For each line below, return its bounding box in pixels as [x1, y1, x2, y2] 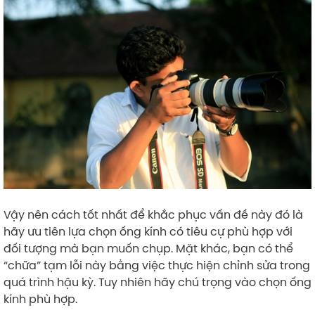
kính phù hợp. [4, 290, 77, 307]
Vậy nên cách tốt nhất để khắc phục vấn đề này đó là [4, 206, 303, 222]
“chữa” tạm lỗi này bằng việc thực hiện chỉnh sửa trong [4, 257, 310, 273]
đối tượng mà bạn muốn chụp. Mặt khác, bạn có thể [4, 240, 293, 256]
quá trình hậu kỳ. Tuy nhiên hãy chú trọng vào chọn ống [4, 274, 311, 290]
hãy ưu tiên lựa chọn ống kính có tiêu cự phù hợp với [4, 223, 292, 239]
